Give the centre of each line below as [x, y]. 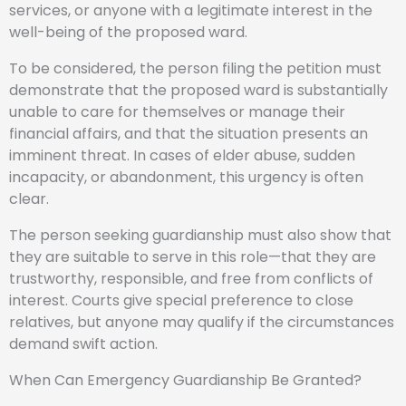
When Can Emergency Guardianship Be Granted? [185, 380]
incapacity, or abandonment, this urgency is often [186, 177]
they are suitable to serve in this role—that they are [193, 257]
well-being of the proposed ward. [128, 32]
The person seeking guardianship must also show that [200, 235]
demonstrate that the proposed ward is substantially [198, 90]
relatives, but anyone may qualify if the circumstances [202, 322]
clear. [29, 199]
